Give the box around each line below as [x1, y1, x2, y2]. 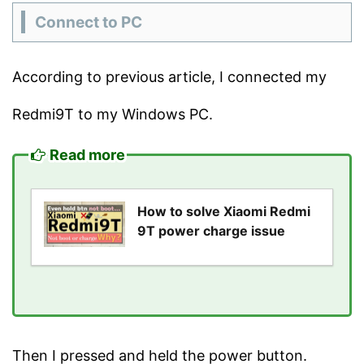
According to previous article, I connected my [12, 67, 327, 85]
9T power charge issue [137, 222, 285, 239]
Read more [50, 146, 125, 164]
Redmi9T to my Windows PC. [12, 105, 213, 123]
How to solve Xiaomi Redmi [137, 202, 310, 219]
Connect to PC [34, 12, 142, 32]
